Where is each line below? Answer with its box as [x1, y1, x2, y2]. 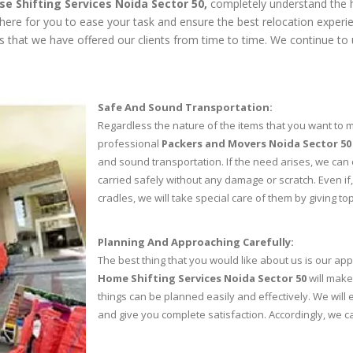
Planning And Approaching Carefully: [98, 235, 294, 249]
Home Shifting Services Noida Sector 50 [98, 271, 309, 285]
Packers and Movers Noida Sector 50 [162, 136, 351, 150]
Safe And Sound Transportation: [98, 100, 273, 114]
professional [98, 136, 162, 150]
